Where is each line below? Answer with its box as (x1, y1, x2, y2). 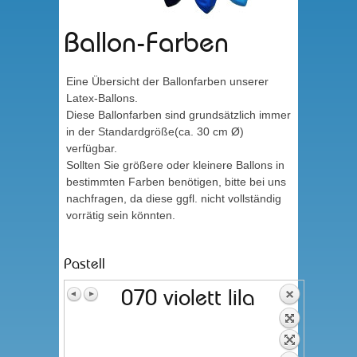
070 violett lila (121, 288, 255, 310)
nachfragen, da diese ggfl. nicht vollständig (66, 192, 281, 205)
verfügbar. (66, 142, 117, 155)
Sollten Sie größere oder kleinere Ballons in (66, 159, 284, 171)
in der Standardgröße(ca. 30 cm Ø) (66, 125, 244, 138)
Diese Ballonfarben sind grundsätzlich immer (66, 108, 291, 121)
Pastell (64, 257, 105, 272)
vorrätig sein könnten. (66, 209, 175, 222)
